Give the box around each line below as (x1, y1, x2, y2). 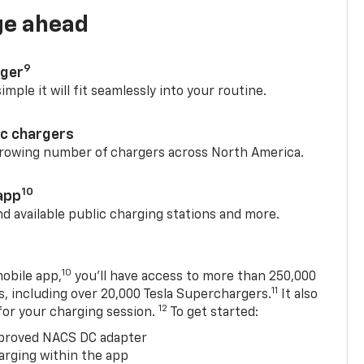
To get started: (167, 291, 259, 305)
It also (278, 273, 318, 287)
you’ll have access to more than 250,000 (71, 255, 317, 269)
